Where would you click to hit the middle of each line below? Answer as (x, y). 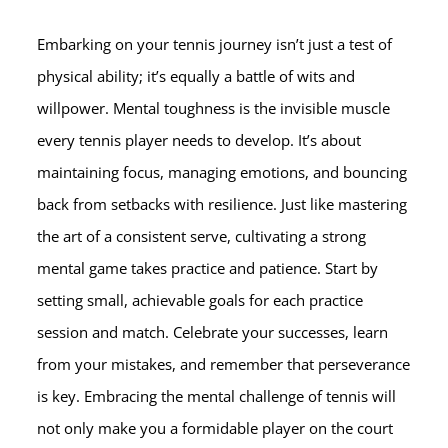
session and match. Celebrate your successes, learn (213, 331)
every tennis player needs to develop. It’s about (199, 139)
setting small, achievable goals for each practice (200, 299)
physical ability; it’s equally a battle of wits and (196, 75)
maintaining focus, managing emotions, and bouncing (222, 171)
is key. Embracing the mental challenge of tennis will (217, 395)
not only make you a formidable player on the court (215, 427)
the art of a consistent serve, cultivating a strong (202, 235)
